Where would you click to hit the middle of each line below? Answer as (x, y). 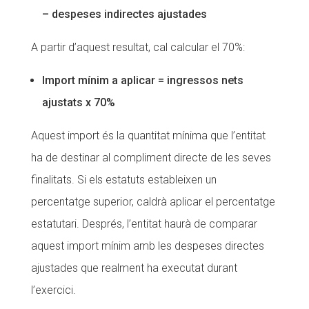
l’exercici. (53, 290)
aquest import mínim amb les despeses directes (147, 246)
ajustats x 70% (78, 102)
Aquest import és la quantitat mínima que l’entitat (148, 136)
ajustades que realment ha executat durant (134, 268)
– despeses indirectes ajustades (124, 14)
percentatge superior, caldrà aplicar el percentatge (153, 202)
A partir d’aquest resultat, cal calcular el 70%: (138, 47)
